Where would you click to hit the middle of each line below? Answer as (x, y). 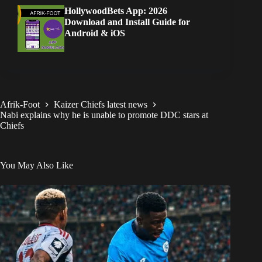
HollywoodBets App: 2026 (116, 11)
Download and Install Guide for (127, 22)
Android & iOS (95, 33)
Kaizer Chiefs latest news (101, 105)
